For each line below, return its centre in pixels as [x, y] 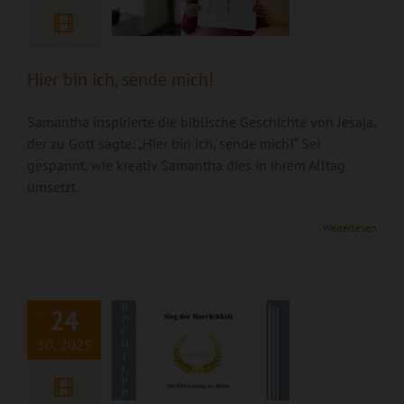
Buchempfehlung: [200, 194]
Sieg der [201, 224]
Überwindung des [200, 283]
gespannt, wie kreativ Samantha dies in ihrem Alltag [186, 165]
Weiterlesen [350, 228]
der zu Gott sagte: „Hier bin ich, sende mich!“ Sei [174, 143]
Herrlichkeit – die [201, 253]
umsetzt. [53, 187]
